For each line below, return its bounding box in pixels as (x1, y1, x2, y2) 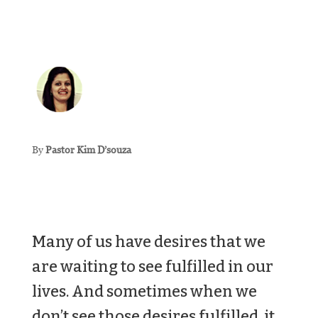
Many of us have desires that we (31, 232, 265, 251)
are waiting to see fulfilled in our (31, 257, 273, 276)
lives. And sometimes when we (31, 282, 257, 301)
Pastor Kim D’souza (45, 143, 131, 155)
